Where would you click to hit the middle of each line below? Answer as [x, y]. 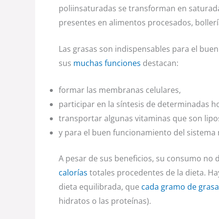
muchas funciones [107, 63]
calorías [73, 172]
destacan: [160, 63]
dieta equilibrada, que [100, 186]
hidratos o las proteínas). [105, 201]
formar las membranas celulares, [120, 90]
